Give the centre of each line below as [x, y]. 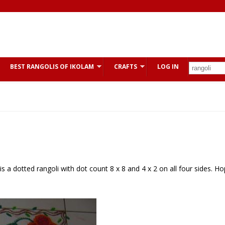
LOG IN [168, 67]
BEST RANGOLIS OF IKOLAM [52, 67]
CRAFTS [126, 67]
